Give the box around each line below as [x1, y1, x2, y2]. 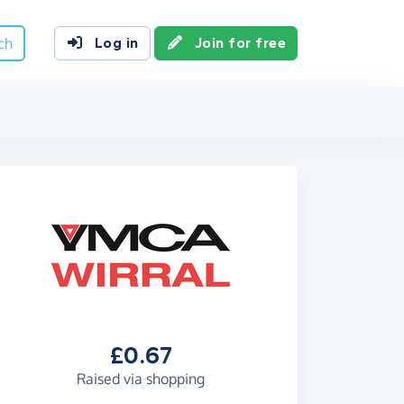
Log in [94, 34, 139, 51]
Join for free [194, 34, 286, 51]
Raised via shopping [77, 370, 205, 388]
